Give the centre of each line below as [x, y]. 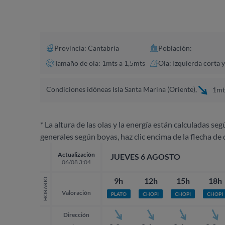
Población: [175, 48]
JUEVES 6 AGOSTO [145, 156]
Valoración [76, 192]
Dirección [76, 214]
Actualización [76, 154]
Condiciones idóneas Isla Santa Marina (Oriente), [122, 89]
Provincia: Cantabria [87, 48]
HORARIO [45, 189]
